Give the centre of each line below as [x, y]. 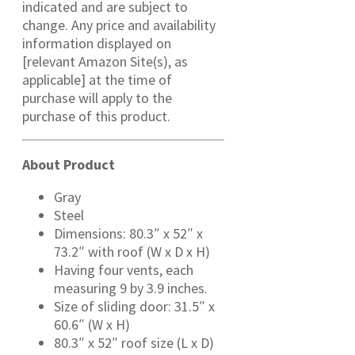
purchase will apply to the [97, 98]
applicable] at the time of [97, 80]
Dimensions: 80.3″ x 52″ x [128, 234]
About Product [69, 165]
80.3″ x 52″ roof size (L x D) [134, 343]
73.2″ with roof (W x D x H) [132, 252]
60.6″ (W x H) [92, 325]
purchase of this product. [96, 116]
